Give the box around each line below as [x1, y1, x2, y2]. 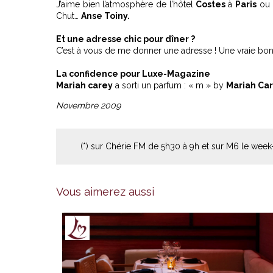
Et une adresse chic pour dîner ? [56, 34, 195, 44]
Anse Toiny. [81, 11, 130, 21]
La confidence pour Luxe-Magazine [56, 69, 210, 79]
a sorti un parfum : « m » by [113, 80, 226, 90]
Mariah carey [56, 80, 113, 90]
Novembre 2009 [56, 101, 121, 110]
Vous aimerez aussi [56, 185, 154, 198]
